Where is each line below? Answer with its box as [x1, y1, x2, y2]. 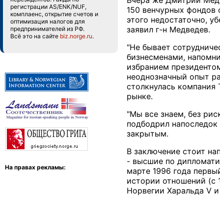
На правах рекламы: [5, 164, 66, 171]
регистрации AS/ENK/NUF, [10, 3, 86, 10]
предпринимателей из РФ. [10, 25, 84, 32]
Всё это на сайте [10, 32, 60, 40]
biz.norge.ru [60, 32, 92, 40]
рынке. [127, 91, 153, 101]
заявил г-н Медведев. [127, 25, 210, 34]
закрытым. [127, 129, 168, 138]
